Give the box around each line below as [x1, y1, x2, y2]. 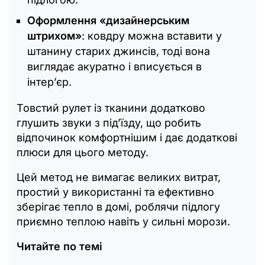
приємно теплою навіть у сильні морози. [17, 215, 230, 228]
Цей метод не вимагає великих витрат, [17, 170, 221, 183]
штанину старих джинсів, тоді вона [27, 44, 210, 57]
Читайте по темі [17, 240, 102, 253]
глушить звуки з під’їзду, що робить [17, 116, 201, 129]
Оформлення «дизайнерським [27, 14, 189, 27]
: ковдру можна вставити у [82, 29, 222, 42]
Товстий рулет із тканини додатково [17, 101, 205, 114]
